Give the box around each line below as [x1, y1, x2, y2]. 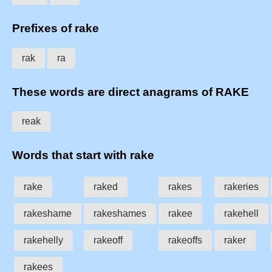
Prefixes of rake [12, 22, 99, 35]
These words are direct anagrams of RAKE [12, 85, 249, 98]
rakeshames [93, 208, 146, 219]
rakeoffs [168, 234, 202, 245]
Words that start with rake [12, 148, 154, 161]
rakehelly [24, 234, 63, 245]
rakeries [224, 181, 259, 192]
